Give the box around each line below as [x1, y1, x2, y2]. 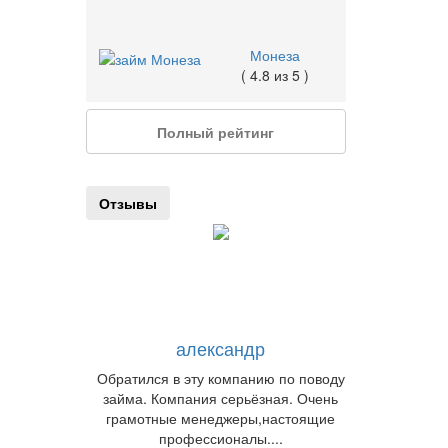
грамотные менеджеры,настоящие [106, 408, 335, 428]
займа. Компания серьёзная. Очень [103, 388, 338, 408]
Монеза [250, 45, 301, 65]
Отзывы [98, 193, 157, 213]
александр [176, 335, 265, 361]
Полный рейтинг [157, 121, 275, 142]
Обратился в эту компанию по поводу [96, 368, 345, 388]
